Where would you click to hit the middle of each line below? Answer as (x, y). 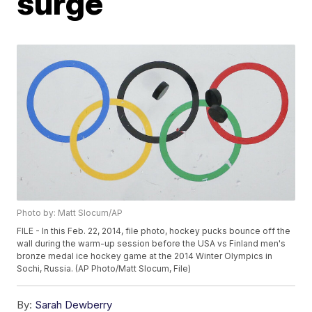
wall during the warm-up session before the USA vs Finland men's (151, 244)
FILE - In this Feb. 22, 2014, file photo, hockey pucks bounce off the (154, 231)
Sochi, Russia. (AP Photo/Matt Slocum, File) (104, 269)
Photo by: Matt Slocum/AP (70, 213)
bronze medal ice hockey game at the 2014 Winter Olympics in (145, 256)
